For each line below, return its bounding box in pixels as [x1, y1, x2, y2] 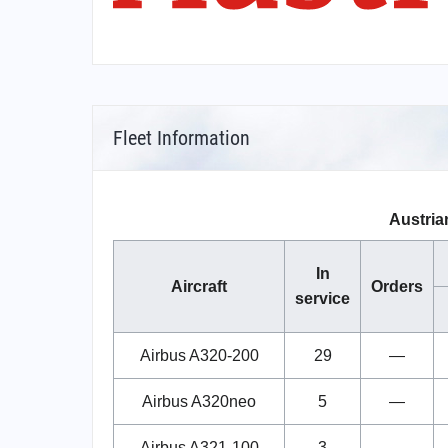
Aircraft [171, 278, 227, 296]
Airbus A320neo [142, 393, 256, 411]
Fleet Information [113, 126, 250, 151]
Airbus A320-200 [139, 347, 259, 365]
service [295, 290, 350, 308]
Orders [371, 278, 423, 296]
